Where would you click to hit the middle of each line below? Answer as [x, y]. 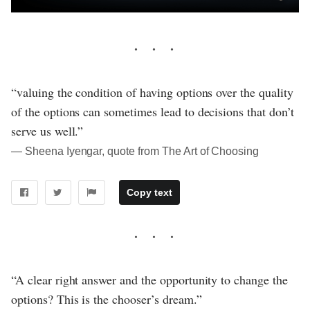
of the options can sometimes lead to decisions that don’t [153, 112]
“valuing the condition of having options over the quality [152, 92]
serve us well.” [47, 131]
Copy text [149, 193]
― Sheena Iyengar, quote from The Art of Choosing [135, 152]
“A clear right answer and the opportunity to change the [149, 280]
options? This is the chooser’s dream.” [107, 299]
